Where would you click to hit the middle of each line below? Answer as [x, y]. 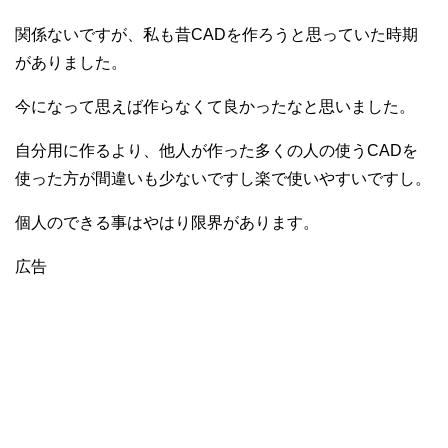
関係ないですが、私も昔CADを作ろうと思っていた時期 [216, 35]
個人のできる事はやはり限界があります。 [167, 223]
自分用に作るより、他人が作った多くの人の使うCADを [216, 151]
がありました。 [71, 63]
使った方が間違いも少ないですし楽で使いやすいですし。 [223, 179]
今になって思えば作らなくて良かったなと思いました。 [215, 107]
